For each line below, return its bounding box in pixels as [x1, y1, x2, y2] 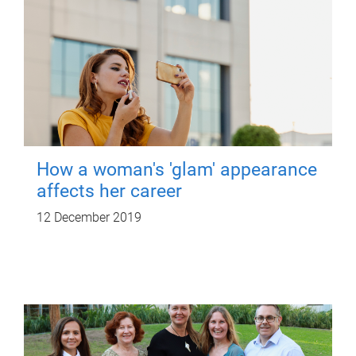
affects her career [37, 180, 182, 202]
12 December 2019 [37, 209, 141, 225]
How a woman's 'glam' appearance [37, 158, 317, 180]
